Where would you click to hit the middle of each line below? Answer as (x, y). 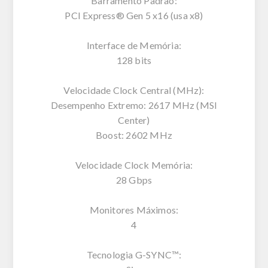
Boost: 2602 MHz (134, 135)
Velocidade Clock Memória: (134, 165)
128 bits (134, 60)
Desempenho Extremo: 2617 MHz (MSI (134, 105)
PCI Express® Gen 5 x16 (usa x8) (134, 15)
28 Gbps (134, 179)
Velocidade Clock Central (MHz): (134, 90)
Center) (134, 120)
